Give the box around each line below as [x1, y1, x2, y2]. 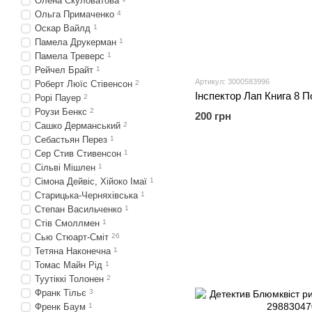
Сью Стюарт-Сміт [35, 232, 109, 242]
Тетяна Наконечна [35, 246, 111, 256]
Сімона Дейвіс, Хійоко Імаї [35, 176, 147, 187]
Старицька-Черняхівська [35, 190, 138, 201]
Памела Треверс [35, 51, 104, 61]
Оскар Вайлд [35, 23, 91, 33]
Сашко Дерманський [35, 120, 120, 131]
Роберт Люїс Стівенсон [35, 79, 132, 89]
